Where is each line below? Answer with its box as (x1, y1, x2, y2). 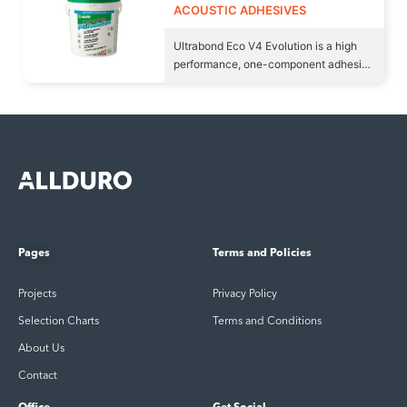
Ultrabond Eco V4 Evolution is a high (174, 39, 358, 53)
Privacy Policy (213, 289, 277, 300)
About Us (18, 343, 65, 354)
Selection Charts (18, 316, 99, 327)
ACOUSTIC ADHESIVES (174, 3, 307, 17)
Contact (18, 371, 57, 382)
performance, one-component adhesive (174, 57, 375, 71)
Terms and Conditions (213, 316, 322, 327)
